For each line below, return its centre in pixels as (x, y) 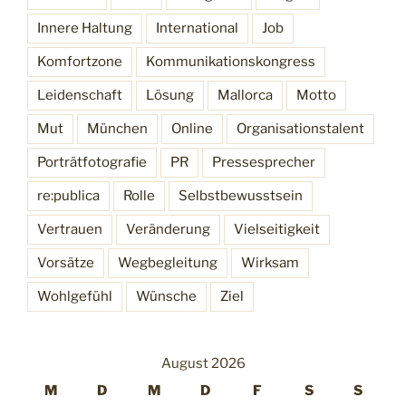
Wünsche (166, 297)
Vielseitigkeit (277, 230)
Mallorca (245, 96)
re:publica (68, 196)
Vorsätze (66, 263)
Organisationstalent (300, 129)
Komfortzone (80, 62)
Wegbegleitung (168, 263)
